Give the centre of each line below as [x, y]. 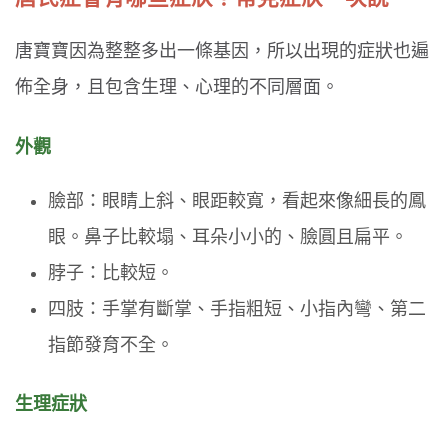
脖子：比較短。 [111, 272]
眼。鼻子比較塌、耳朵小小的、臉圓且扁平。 [228, 236]
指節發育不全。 [111, 344]
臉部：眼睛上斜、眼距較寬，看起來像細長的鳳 [237, 200]
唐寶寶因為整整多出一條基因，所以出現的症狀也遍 [222, 51]
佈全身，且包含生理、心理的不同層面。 [177, 87]
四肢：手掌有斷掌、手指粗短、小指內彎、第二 [237, 308]
